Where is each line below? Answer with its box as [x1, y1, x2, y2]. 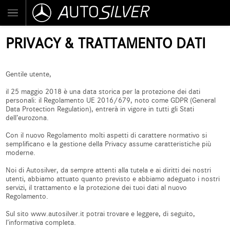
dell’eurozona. [6, 113, 49, 122]
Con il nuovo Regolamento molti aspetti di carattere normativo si [6, 131, 207, 140]
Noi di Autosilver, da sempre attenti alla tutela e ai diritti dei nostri [6, 166, 212, 175]
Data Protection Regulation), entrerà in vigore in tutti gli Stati [6, 105, 195, 113]
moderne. [6, 148, 36, 157]
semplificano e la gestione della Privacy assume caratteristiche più [6, 140, 212, 148]
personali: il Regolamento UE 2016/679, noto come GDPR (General [6, 96, 216, 105]
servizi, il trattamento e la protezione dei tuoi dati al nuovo [6, 183, 187, 192]
